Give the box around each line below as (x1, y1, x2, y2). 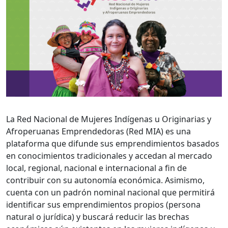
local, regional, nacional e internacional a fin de (6, 162, 187, 174)
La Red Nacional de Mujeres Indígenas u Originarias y (6, 113, 211, 125)
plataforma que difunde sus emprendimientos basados (6, 137, 219, 149)
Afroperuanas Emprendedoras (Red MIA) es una (6, 125, 191, 137)
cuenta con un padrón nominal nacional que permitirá (6, 186, 215, 198)
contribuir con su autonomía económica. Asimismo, (6, 174, 205, 186)
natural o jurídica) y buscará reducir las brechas (6, 211, 189, 222)
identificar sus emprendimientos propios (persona (6, 198, 201, 210)
